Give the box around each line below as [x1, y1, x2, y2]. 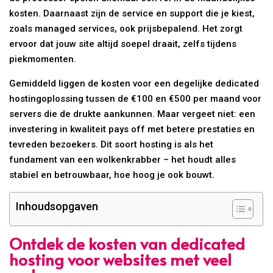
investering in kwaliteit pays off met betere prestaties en [9, 123, 255, 135]
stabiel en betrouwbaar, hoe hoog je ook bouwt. [9, 169, 215, 180]
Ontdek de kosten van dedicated [9, 232, 246, 254]
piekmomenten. [9, 53, 77, 65]
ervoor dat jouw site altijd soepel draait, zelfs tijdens [9, 38, 237, 49]
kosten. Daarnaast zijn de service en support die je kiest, [9, 7, 255, 19]
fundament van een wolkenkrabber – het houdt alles [9, 154, 236, 165]
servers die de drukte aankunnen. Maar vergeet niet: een [9, 108, 256, 119]
